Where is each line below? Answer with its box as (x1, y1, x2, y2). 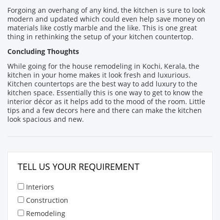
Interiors (26, 182, 54, 192)
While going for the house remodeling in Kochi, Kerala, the (7, 61, 199, 71)
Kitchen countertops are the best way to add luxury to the (7, 79, 197, 88)
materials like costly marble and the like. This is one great (7, 23, 197, 32)
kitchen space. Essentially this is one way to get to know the (7, 88, 203, 97)
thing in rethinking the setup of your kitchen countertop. (7, 32, 195, 41)
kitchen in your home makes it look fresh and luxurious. (7, 70, 191, 80)
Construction (26, 195, 68, 205)
